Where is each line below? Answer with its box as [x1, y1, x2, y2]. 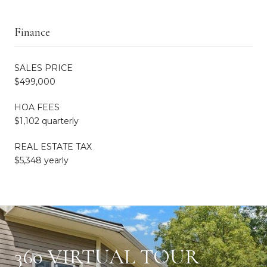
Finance [14, 24, 50, 39]
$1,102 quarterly [14, 115, 79, 126]
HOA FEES [14, 101, 60, 113]
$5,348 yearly [14, 154, 69, 166]
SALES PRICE [14, 62, 73, 73]
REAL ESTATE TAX [14, 141, 92, 152]
